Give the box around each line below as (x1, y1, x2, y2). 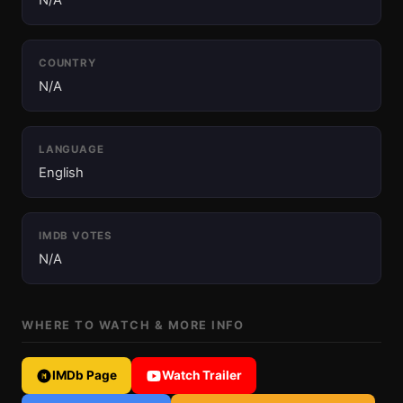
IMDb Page (52, 368, 117, 382)
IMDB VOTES (39, 229, 112, 242)
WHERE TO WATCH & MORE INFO (22, 318, 244, 332)
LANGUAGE (39, 143, 104, 156)
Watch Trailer (162, 368, 242, 382)
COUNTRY (39, 57, 96, 69)
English (39, 165, 84, 181)
